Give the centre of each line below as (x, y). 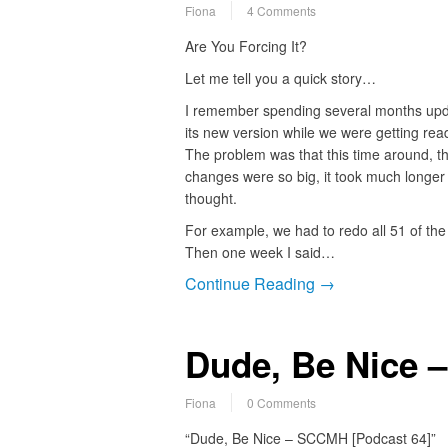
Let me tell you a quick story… (280, 77)
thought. (210, 197)
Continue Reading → (259, 283)
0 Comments (281, 402)
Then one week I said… (261, 251)
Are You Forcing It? (245, 45)
